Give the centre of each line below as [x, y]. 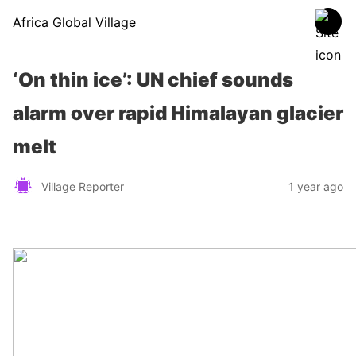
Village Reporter [83, 186]
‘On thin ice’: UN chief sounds [153, 80]
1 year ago [316, 186]
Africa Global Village [74, 22]
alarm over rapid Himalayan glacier [178, 113]
